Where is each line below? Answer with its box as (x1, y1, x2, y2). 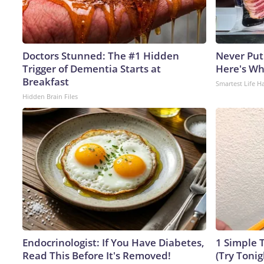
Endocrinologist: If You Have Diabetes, (22, 235, 204, 249)
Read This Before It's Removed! (22, 248, 171, 262)
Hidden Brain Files (22, 91, 78, 101)
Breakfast (22, 74, 69, 88)
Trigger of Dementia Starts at (22, 61, 161, 75)
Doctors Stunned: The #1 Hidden (22, 48, 179, 62)
